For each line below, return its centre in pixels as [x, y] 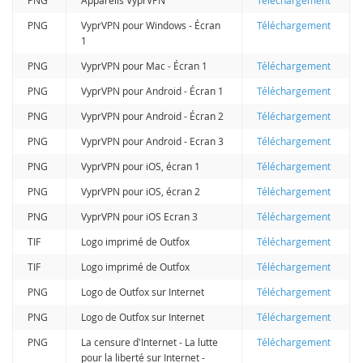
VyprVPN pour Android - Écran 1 [153, 90]
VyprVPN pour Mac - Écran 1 [145, 65]
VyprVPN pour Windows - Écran [151, 25]
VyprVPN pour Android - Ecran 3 [153, 141]
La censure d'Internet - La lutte [150, 342]
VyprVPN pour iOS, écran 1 [141, 166]
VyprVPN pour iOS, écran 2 [141, 191]
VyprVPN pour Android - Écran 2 [153, 115]
